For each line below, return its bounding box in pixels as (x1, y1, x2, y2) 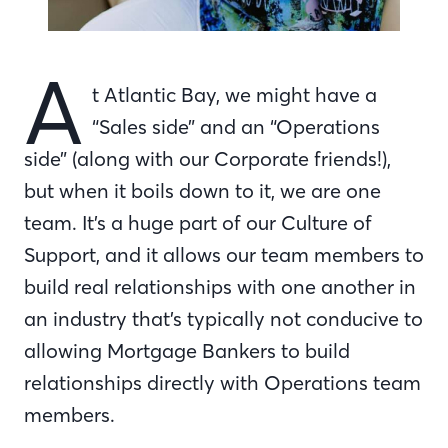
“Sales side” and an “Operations (92, 113, 380, 139)
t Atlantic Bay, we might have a (92, 81, 377, 107)
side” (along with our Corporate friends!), (24, 145, 391, 171)
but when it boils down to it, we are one (24, 177, 381, 203)
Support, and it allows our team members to (24, 241, 424, 267)
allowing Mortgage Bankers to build (24, 337, 350, 363)
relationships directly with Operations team (24, 369, 421, 395)
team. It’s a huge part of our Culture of (24, 209, 372, 235)
